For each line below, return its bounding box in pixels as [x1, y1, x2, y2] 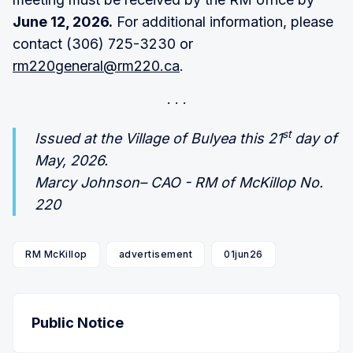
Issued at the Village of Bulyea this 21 [35, 129, 282, 147]
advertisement [118, 247, 192, 260]
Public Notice [32, 314, 124, 331]
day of [291, 129, 337, 147]
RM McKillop [25, 247, 87, 260]
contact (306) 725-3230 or [13, 35, 193, 52]
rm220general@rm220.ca [13, 57, 180, 74]
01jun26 [224, 247, 263, 260]
